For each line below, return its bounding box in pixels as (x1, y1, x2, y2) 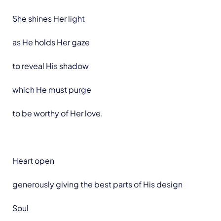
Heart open (12, 155, 54, 166)
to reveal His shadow (12, 61, 89, 71)
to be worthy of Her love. (12, 108, 103, 118)
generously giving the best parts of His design (12, 179, 183, 189)
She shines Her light (12, 13, 85, 24)
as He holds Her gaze (12, 37, 90, 47)
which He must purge (12, 84, 91, 95)
